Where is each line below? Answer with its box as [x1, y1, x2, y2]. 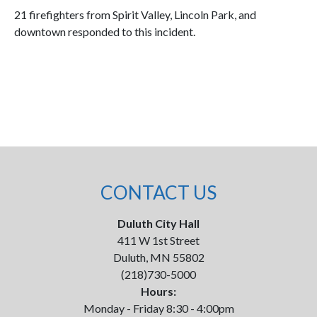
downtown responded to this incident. [14, 25, 195, 38]
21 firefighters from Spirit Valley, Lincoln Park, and [14, 8, 256, 21]
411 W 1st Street [117, 234, 200, 247]
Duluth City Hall [117, 217, 200, 230]
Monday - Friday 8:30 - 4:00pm [83, 301, 234, 315]
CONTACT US [100, 181, 217, 204]
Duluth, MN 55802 [113, 250, 204, 264]
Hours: [141, 284, 176, 298]
